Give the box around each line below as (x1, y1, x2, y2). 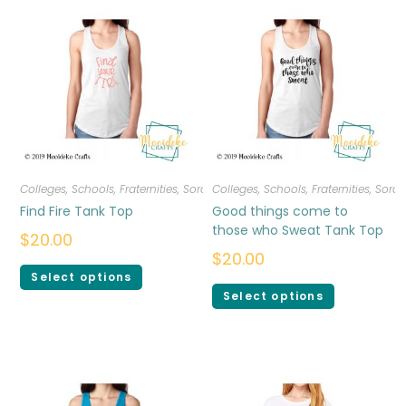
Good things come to (212, 201, 348, 220)
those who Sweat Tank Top (212, 220, 383, 239)
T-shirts (237, 180, 277, 197)
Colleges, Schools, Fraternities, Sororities (20, 180, 233, 197)
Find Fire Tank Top (20, 201, 134, 220)
